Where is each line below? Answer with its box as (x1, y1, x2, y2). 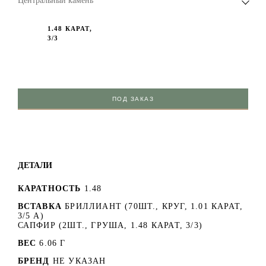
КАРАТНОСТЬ (17, 184, 81, 194)
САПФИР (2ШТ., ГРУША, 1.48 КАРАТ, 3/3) (17, 221, 202, 230)
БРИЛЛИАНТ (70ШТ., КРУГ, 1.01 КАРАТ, (65, 202, 243, 211)
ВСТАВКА (17, 202, 62, 211)
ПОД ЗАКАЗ (112, 96, 154, 103)
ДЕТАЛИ (17, 160, 52, 170)
